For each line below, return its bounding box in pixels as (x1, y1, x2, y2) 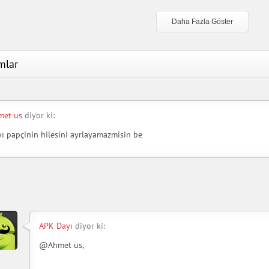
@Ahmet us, (39, 240, 84, 251)
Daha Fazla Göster (171, 17, 233, 26)
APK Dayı (39, 220, 73, 232)
